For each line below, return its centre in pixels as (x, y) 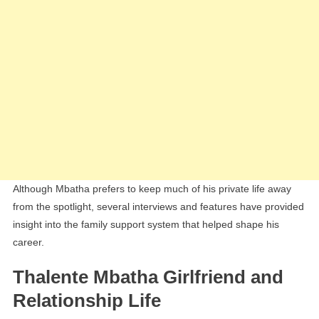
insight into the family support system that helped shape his (146, 225)
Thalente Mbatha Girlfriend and (148, 277)
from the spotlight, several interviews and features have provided (158, 207)
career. (28, 242)
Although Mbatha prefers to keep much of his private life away (152, 189)
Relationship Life (87, 301)
